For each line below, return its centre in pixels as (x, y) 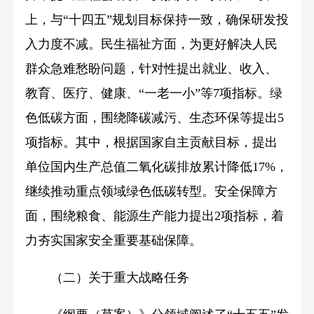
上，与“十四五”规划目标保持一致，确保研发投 (157, 20)
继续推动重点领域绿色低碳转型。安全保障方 (151, 192)
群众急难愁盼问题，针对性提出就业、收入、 (151, 69)
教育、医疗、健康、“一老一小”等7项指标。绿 (153, 94)
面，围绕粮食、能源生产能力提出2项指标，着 (154, 216)
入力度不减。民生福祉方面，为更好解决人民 (151, 45)
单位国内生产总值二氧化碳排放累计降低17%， (156, 167)
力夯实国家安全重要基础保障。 (113, 241)
